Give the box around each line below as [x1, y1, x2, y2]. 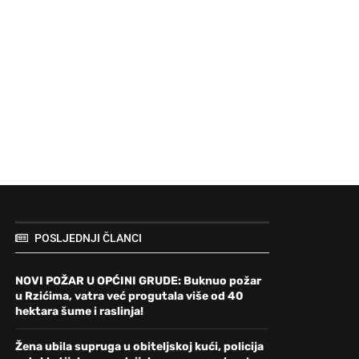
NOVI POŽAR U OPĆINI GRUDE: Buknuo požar [15, 274, 262, 288]
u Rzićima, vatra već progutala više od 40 [15, 289, 244, 304]
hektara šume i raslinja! [15, 305, 144, 319]
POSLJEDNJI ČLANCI [34, 232, 143, 245]
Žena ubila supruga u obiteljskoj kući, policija [15, 340, 264, 354]
